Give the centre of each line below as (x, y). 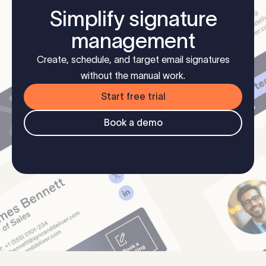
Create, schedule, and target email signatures (133, 60)
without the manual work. (133, 76)
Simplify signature (133, 19)
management (133, 41)
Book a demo (133, 123)
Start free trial (133, 96)
